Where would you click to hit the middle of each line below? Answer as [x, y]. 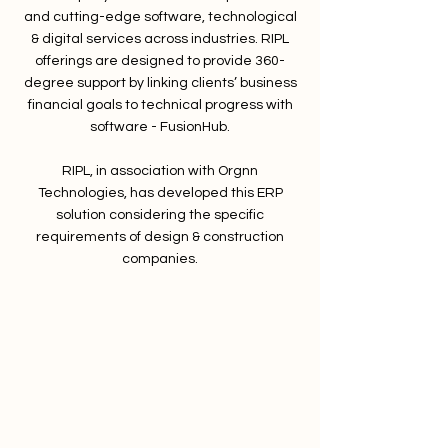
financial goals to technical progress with [160, 105]
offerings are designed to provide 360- [160, 61]
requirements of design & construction [160, 237]
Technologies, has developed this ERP [160, 193]
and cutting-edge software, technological [160, 17]
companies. [160, 259]
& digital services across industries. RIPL [160, 39]
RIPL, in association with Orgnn [160, 171]
